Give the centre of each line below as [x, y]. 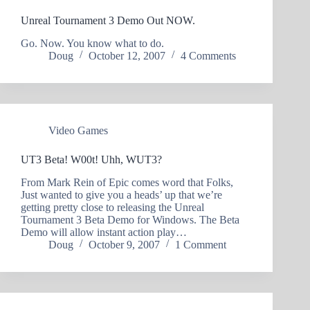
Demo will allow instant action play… [104, 232]
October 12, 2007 [127, 55]
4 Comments [208, 55]
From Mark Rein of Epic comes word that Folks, [127, 182]
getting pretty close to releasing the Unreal [112, 207]
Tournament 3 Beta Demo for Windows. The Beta [130, 219]
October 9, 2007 [124, 244]
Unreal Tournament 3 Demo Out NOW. [108, 21]
